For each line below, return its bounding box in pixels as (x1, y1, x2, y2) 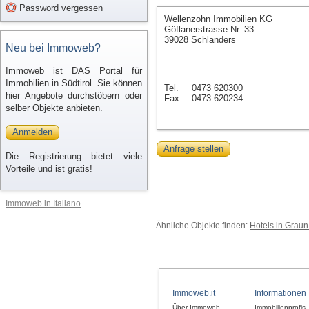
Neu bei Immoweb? (6, 42, 101, 54)
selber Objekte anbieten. (6, 103, 103, 113)
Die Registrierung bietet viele (6, 151, 142, 161)
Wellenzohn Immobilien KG (164, 14, 272, 24)
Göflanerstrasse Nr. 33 (164, 24, 254, 34)
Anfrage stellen (163, 143, 223, 154)
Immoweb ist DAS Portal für (6, 66, 142, 76)
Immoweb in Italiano (6, 199, 81, 208)
